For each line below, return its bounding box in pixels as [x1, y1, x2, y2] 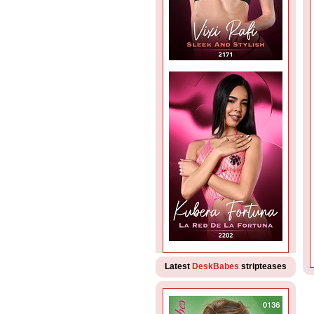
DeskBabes [192, 261, 239, 271]
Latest [165, 261, 192, 271]
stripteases [239, 261, 287, 271]
